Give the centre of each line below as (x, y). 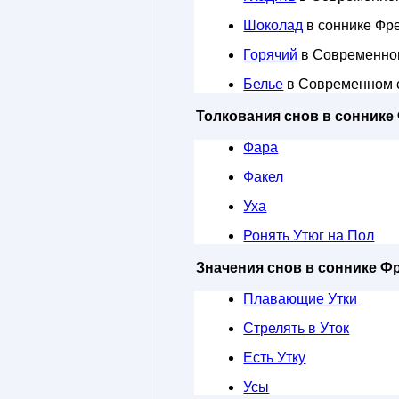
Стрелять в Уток (297, 328)
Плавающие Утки (301, 299)
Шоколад (273, 25)
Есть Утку (275, 358)
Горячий (271, 55)
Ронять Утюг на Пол (309, 236)
